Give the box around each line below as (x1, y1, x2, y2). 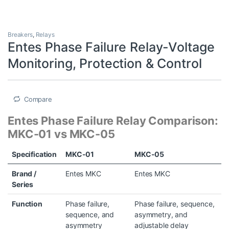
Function (12, 199, 42, 209)
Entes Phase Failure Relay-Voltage (8, 39, 215, 55)
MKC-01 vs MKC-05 (8, 127, 115, 141)
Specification (12, 150, 57, 159)
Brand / (12, 169, 37, 178)
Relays (35, 30, 55, 38)
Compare (24, 95, 52, 103)
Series (12, 180, 34, 189)
